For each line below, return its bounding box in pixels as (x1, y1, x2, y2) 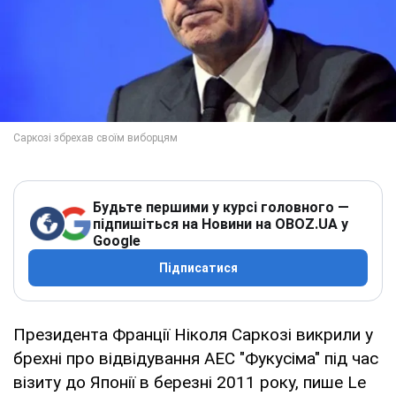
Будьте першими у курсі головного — (93, 198, 349, 216)
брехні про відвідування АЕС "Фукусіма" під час (13, 347, 378, 369)
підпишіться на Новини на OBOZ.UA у (93, 215, 348, 232)
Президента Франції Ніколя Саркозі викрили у (13, 324, 373, 345)
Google (93, 232, 141, 249)
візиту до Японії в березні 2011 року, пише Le (13, 371, 366, 392)
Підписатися (158, 260, 238, 275)
